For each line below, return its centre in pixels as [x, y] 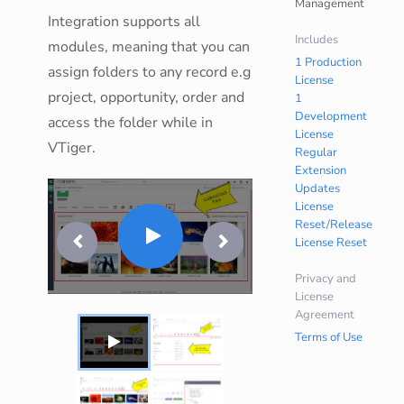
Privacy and [326, 279]
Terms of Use [329, 337]
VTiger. [72, 148]
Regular [317, 152]
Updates [318, 188]
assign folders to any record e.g [149, 72]
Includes [317, 40]
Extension [321, 170]
